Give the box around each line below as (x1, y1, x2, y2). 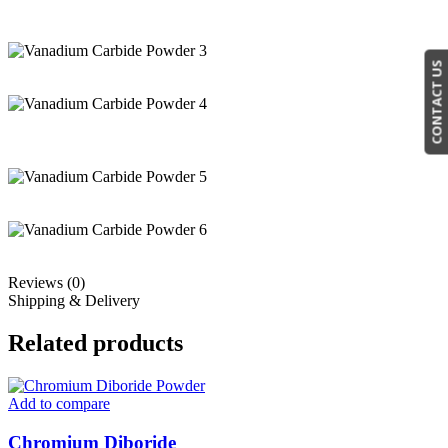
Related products (8, 330, 183, 357)
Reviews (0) (8, 274, 85, 292)
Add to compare (8, 394, 110, 412)
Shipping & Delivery (8, 292, 140, 310)
